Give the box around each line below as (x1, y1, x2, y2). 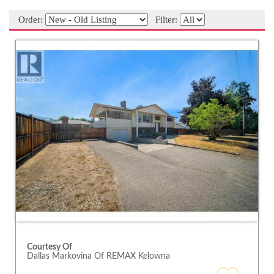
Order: (18, 14, 45, 24)
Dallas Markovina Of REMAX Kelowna (27, 252, 171, 261)
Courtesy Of (27, 243, 73, 252)
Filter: (148, 14, 180, 24)
